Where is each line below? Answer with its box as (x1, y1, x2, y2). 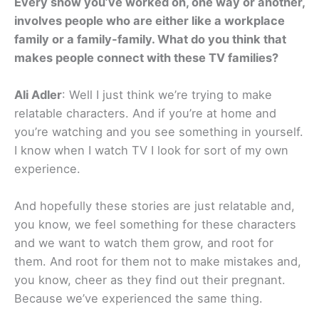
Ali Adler (14, 88, 62, 103)
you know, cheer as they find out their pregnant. (14, 273, 286, 288)
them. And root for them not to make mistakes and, (14, 254, 301, 269)
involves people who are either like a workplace (14, 13, 285, 28)
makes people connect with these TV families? (14, 50, 278, 65)
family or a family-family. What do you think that (14, 31, 286, 46)
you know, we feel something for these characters (14, 217, 296, 232)
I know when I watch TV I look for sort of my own (14, 143, 288, 158)
